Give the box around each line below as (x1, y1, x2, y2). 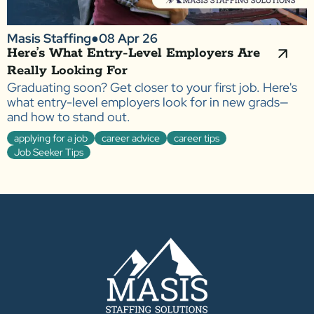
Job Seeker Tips (14, 146, 83, 159)
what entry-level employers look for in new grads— (7, 94, 289, 111)
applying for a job (14, 132, 88, 145)
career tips (174, 132, 219, 145)
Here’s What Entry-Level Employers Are (7, 45, 260, 62)
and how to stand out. (7, 109, 130, 125)
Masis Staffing (7, 30, 91, 47)
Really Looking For (7, 62, 132, 80)
